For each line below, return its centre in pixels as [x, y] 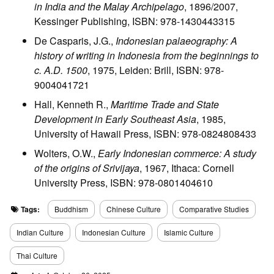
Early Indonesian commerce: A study [177, 154]
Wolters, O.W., [66, 154]
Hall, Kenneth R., [72, 105]
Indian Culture [40, 232]
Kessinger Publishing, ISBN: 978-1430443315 [135, 21]
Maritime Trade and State [165, 105]
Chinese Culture [134, 209]
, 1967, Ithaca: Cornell [187, 168]
